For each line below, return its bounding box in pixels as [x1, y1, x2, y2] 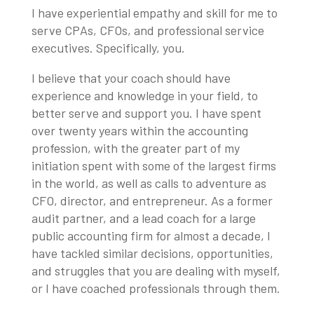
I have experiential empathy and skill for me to [31, 4, 278, 20]
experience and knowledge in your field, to [31, 87, 258, 103]
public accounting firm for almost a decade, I [31, 227, 271, 243]
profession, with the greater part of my [31, 139, 240, 156]
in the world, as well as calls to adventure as [31, 175, 266, 191]
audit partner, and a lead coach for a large [31, 210, 256, 226]
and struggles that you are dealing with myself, [31, 262, 280, 278]
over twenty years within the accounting [31, 122, 248, 138]
